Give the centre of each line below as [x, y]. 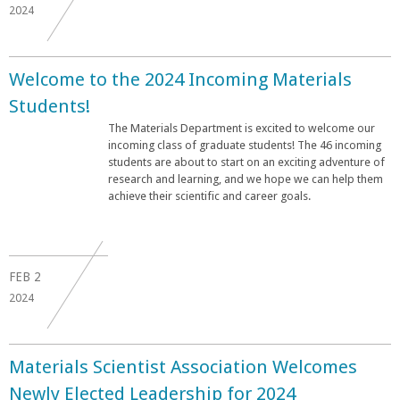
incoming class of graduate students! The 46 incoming [245, 145]
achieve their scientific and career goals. [209, 196]
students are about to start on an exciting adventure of [246, 162]
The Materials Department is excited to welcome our [242, 128]
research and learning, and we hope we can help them [246, 179]
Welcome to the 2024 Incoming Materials [180, 79]
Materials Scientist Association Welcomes [183, 367]
